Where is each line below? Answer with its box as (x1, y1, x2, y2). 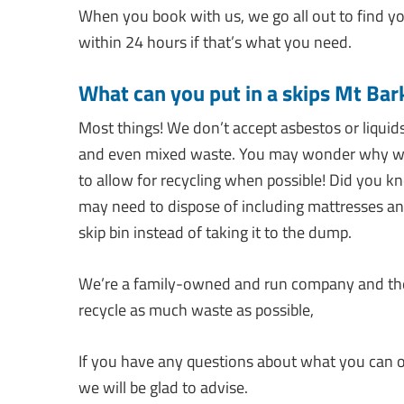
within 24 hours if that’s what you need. (78, 30, 352, 55)
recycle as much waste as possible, (78, 298, 314, 323)
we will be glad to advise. (78, 375, 248, 400)
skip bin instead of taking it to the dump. (78, 220, 352, 245)
